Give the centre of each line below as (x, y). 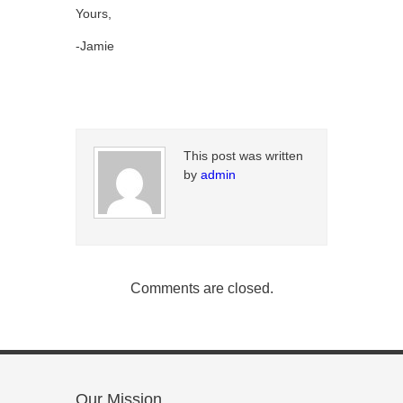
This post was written (243, 156)
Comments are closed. (201, 288)
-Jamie (95, 46)
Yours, (94, 13)
